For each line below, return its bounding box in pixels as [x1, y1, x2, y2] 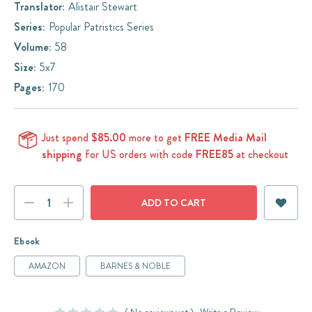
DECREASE [24, 198, 73, 212]
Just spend [42, 130, 91, 146]
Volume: [14, 39, 52, 56]
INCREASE [73, 198, 119, 212]
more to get [126, 130, 185, 146]
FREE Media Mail [185, 130, 267, 146]
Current [14, 185, 50, 202]
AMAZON [29, 260, 65, 273]
